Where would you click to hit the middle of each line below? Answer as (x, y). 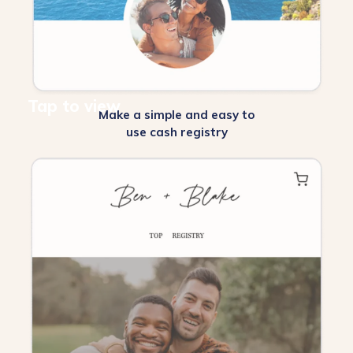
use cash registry (176, 132)
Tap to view (74, 106)
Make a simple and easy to (176, 114)
